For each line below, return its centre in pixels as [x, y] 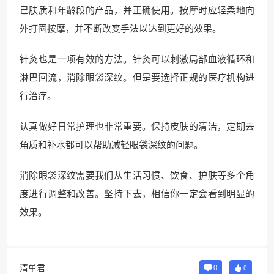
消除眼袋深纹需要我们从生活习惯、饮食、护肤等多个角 [137, 176]
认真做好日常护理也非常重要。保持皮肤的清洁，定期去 [137, 127]
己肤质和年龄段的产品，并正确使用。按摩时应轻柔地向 [137, 10]
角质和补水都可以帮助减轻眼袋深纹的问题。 [111, 145]
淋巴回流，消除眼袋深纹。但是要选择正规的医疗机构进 [137, 78]
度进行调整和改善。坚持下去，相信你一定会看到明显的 [137, 194]
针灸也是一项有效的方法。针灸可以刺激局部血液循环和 [137, 59]
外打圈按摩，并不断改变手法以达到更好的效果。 [120, 29]
